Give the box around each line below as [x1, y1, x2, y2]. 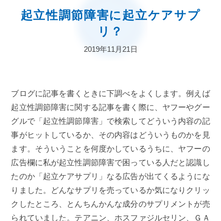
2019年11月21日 [83, 44, 138, 53]
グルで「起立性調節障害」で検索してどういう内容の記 [11, 116, 210, 125]
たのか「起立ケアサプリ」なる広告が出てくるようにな [11, 172, 210, 181]
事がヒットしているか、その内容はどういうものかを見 [11, 130, 210, 139]
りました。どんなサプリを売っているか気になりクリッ [11, 185, 210, 194]
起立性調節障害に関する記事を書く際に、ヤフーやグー [11, 103, 210, 111]
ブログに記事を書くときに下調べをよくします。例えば [11, 89, 210, 98]
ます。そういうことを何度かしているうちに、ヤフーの [11, 144, 210, 153]
